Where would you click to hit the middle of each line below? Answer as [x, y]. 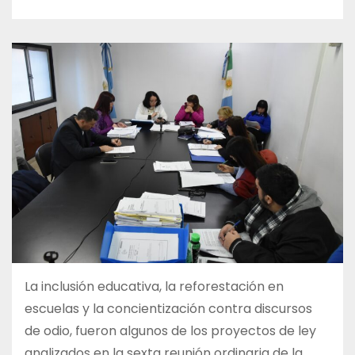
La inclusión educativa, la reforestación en [154, 287]
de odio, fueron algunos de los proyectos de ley [170, 331]
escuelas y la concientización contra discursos [168, 309]
